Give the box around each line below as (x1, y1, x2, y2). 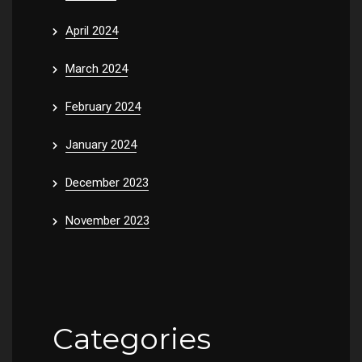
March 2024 (65, 61, 128, 76)
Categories (53, 321, 211, 356)
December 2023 (65, 175, 149, 190)
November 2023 (65, 213, 149, 228)
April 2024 (65, 23, 118, 38)
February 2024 (65, 99, 141, 114)
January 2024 (65, 137, 137, 152)
